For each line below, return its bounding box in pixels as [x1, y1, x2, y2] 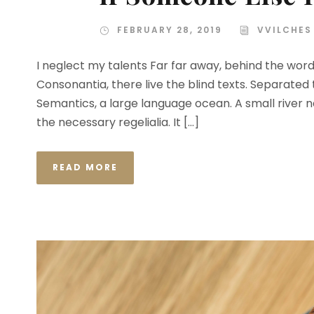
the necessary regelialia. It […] [36, 114, 199, 130]
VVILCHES [257, 23, 312, 36]
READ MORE [53, 161, 118, 173]
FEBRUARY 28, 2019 [117, 23, 222, 36]
